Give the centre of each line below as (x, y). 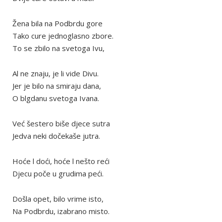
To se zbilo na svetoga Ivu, (58, 48)
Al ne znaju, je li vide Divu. (55, 74)
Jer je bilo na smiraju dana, (57, 86)
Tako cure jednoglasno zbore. (63, 36)
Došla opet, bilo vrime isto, (58, 199)
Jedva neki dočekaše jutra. (56, 136)
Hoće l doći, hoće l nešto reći (61, 161)
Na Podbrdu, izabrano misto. (61, 211)
